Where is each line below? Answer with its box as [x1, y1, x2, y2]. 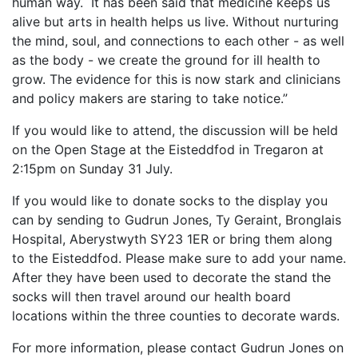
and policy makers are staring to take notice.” [12, 90, 288, 107]
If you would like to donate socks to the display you [12, 193, 328, 209]
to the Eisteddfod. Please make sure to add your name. [12, 250, 346, 267]
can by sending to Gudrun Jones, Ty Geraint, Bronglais [12, 212, 341, 229]
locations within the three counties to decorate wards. [12, 308, 340, 324]
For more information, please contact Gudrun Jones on [12, 340, 344, 356]
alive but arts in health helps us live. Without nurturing [12, 14, 339, 30]
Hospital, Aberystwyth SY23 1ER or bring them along [12, 231, 332, 248]
